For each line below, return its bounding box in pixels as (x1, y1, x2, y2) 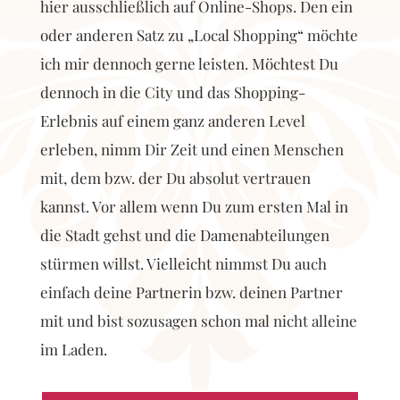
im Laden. (39, 339, 111, 359)
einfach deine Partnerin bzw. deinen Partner (39, 282, 343, 302)
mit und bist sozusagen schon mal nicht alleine (39, 311, 357, 330)
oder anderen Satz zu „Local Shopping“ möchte (39, 25, 358, 45)
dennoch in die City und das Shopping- (39, 82, 305, 102)
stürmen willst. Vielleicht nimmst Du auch (39, 254, 327, 273)
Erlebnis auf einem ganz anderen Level (39, 111, 305, 130)
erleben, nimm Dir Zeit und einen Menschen (39, 139, 344, 159)
